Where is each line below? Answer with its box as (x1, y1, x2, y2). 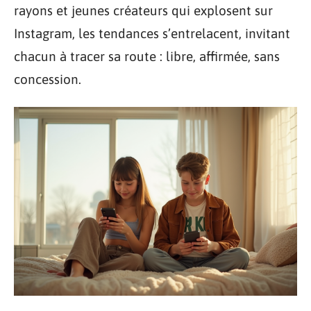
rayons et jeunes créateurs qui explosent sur (14, 3, 273, 18)
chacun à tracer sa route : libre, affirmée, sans (14, 49, 280, 64)
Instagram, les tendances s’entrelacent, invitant (14, 26, 290, 41)
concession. (14, 72, 81, 87)
